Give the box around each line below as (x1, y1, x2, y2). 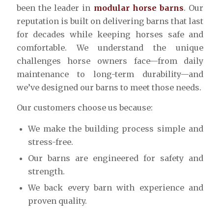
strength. (27, 166, 65, 177)
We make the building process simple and (27, 124, 204, 134)
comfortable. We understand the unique (16, 43, 204, 53)
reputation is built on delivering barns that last (16, 16, 204, 27)
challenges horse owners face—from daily (16, 56, 204, 66)
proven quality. (27, 196, 87, 206)
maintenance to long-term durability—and (16, 69, 204, 80)
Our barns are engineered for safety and (27, 153, 204, 164)
